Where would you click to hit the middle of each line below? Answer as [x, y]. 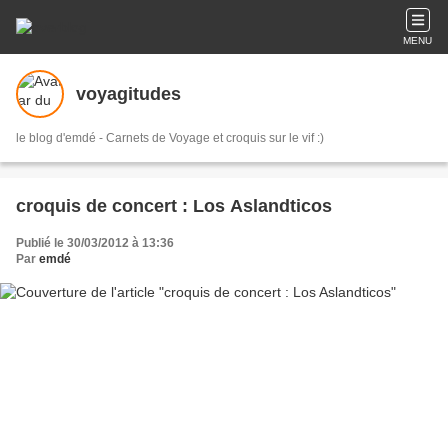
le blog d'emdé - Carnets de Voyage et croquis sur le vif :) [170, 138]
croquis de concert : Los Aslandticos [174, 206]
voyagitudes [128, 93]
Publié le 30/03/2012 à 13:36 [95, 243]
